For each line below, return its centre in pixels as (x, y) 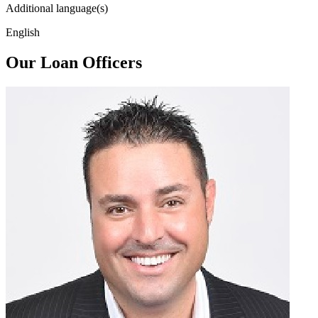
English (23, 32)
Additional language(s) (57, 8)
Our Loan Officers (74, 62)
